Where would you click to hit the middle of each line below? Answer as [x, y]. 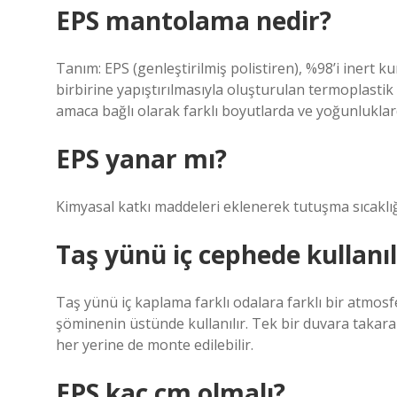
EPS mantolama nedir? [194, 20]
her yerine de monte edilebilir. [155, 345]
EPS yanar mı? [141, 159]
